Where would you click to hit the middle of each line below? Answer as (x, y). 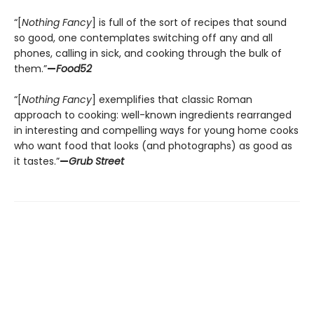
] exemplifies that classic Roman (172, 100)
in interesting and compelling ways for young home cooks (156, 131)
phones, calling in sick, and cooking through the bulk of (148, 54)
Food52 (74, 69)
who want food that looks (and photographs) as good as (153, 146)
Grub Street (96, 162)
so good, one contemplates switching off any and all (143, 38)
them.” (30, 69)
